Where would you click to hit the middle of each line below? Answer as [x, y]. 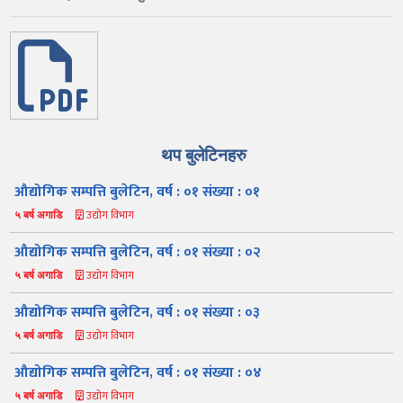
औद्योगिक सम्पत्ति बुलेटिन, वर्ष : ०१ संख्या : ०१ [138, 192]
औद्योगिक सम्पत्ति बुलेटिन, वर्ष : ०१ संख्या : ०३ [138, 312]
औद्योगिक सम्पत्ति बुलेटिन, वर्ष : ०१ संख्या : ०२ [138, 252]
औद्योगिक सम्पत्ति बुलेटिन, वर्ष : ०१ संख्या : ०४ [139, 372]
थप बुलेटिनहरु [203, 154]
